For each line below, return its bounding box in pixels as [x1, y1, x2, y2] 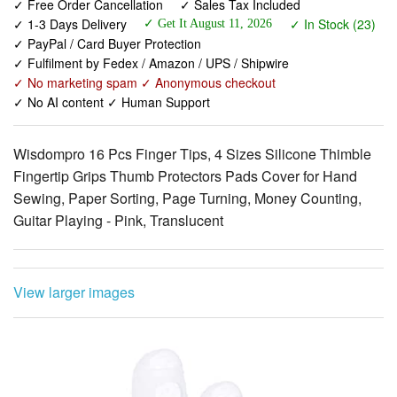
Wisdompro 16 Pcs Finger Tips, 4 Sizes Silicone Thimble [13, 90, 371, 111]
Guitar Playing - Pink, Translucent [13, 156, 223, 177]
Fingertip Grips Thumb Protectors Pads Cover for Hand [13, 112, 357, 133]
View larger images [13, 228, 135, 249]
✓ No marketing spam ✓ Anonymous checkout [13, 19, 276, 38]
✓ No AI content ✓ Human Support [13, 39, 210, 58]
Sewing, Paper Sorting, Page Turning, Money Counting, [13, 134, 362, 155]
